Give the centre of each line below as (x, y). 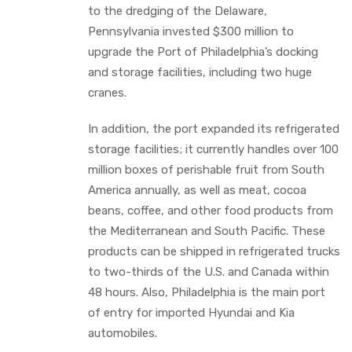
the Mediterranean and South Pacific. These (207, 231)
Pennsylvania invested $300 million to (191, 31)
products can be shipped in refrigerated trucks (214, 251)
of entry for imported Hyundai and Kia (191, 312)
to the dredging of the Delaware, (178, 11)
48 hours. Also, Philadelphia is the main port (207, 292)
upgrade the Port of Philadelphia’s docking (203, 51)
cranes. (107, 92)
